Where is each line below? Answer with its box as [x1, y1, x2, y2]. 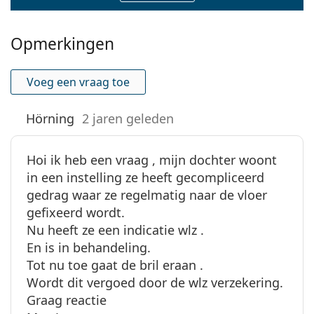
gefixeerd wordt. [27, 203, 125, 221]
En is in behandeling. [27, 238, 151, 256]
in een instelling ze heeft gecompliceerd [27, 168, 264, 186]
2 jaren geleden [82, 109, 174, 127]
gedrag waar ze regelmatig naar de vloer [27, 186, 267, 203]
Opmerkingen [11, 32, 114, 55]
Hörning [26, 109, 74, 127]
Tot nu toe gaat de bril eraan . [27, 256, 203, 273]
